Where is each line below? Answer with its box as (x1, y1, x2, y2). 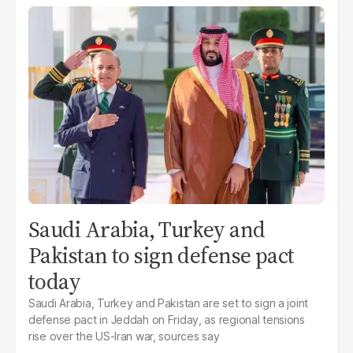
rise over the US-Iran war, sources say (28, 329, 220, 344)
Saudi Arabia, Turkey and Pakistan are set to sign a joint (28, 296, 309, 310)
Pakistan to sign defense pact (28, 240, 295, 271)
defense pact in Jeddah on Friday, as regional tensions (28, 313, 305, 327)
